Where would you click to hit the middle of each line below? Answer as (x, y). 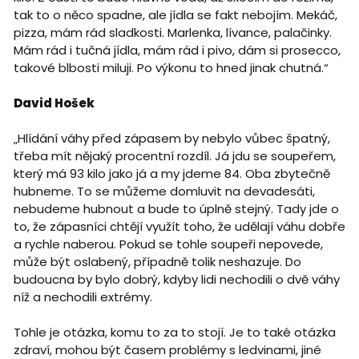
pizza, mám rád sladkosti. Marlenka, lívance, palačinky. (172, 33)
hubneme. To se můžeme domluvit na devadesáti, (164, 192)
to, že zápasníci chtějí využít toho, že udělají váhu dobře (179, 227)
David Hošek (54, 103)
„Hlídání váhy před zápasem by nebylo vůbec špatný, (171, 139)
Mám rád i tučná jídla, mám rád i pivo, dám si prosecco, (177, 50)
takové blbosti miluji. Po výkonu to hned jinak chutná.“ (171, 68)
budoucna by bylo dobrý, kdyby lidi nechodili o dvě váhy (176, 280)
